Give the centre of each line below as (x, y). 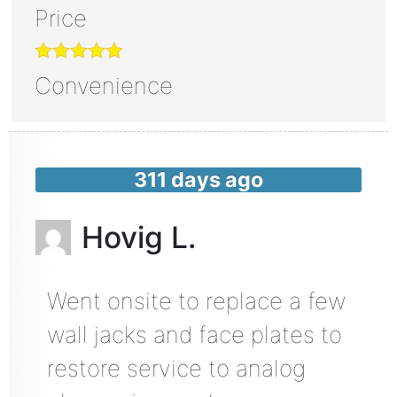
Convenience (103, 85)
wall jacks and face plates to (194, 334)
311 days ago (198, 180)
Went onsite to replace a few (196, 300)
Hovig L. (139, 237)
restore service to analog (176, 368)
